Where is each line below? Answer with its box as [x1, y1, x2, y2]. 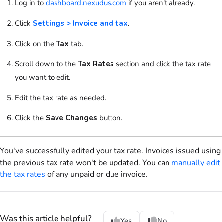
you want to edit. [15, 72, 70, 82]
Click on [15, 38, 41, 49]
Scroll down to [15, 58, 63, 69]
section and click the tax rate [114, 58, 211, 69]
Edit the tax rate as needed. [15, 92, 106, 103]
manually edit [171, 157, 220, 168]
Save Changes [46, 112, 97, 123]
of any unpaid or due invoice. [45, 168, 148, 180]
